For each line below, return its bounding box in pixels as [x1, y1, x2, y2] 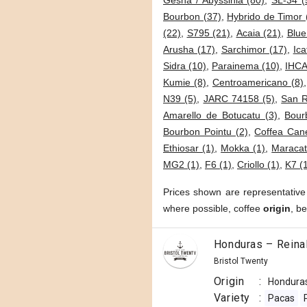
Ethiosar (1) [163, 143, 215, 153]
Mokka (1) [221, 143, 266, 153]
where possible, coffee [163, 203, 263, 214]
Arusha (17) [163, 44, 215, 55]
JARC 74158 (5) [203, 93, 275, 104]
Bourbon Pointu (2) [163, 126, 248, 137]
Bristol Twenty [213, 256, 268, 266]
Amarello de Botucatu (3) [163, 110, 278, 121]
